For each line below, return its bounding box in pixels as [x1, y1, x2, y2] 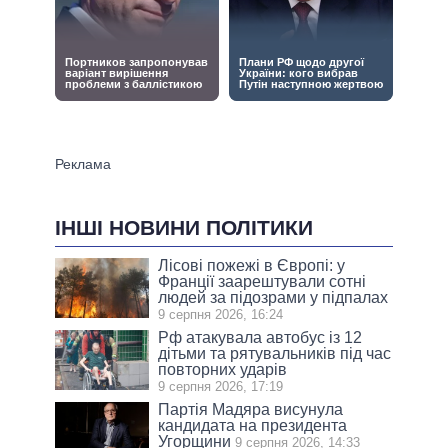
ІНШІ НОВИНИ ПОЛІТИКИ [55, 216, 313, 240]
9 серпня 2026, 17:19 [158, 379, 284, 395]
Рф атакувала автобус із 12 [158, 329, 363, 347]
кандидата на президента [158, 417, 348, 435]
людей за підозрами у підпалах [158, 289, 389, 307]
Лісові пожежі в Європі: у [158, 257, 346, 275]
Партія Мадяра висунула [158, 401, 344, 419]
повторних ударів [158, 361, 288, 379]
